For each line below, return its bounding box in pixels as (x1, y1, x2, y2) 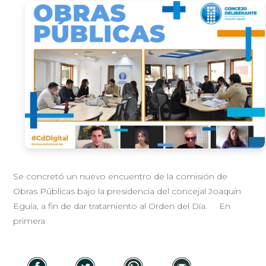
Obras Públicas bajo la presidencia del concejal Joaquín (13, 185, 242, 197)
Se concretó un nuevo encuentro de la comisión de (13, 170, 228, 182)
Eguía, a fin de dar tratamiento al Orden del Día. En (13, 200, 231, 211)
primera (13, 215, 46, 226)
